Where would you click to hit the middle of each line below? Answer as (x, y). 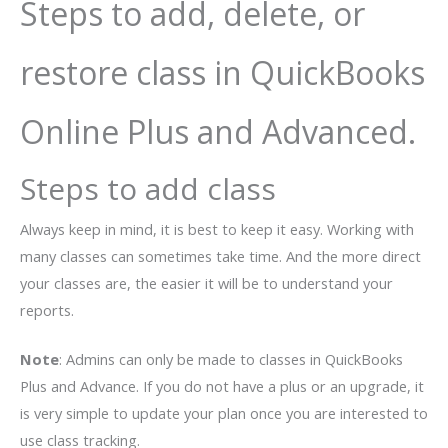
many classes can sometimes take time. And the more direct (220, 256)
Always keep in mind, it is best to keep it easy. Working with (217, 229)
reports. (47, 310)
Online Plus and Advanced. (218, 132)
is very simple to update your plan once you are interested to (224, 413)
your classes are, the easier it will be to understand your (206, 283)
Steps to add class (148, 189)
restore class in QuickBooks (222, 73)
